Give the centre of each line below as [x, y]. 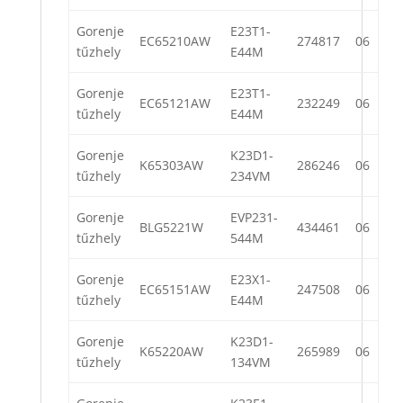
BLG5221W [171, 228]
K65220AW [171, 352]
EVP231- [254, 218]
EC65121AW [175, 103]
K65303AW [171, 166]
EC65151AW [175, 290]
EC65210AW [175, 41]
